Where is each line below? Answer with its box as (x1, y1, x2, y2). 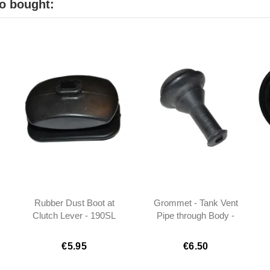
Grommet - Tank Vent (153, 198, 238, 209)
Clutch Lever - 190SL (33, 210, 116, 221)
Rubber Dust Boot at (34, 198, 115, 209)
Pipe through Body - (157, 210, 235, 221)
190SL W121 (171, 223, 221, 234)
